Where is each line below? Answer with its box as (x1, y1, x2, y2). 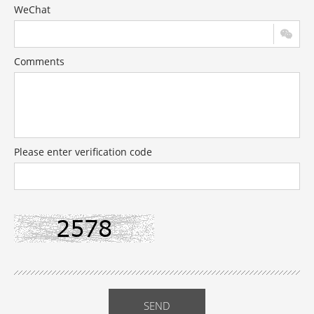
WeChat (14, 3, 50, 16)
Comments (14, 55, 64, 68)
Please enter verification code (14, 145, 152, 158)
